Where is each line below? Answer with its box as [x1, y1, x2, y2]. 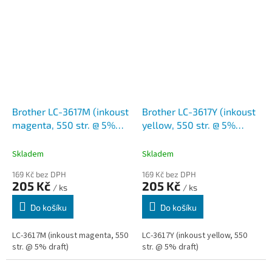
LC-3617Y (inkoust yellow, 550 [142, 229, 247, 242]
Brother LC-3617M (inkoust [12, 106, 129, 117]
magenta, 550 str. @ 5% [12, 119, 115, 131]
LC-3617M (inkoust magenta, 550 [12, 229, 128, 242]
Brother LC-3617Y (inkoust [142, 106, 256, 117]
